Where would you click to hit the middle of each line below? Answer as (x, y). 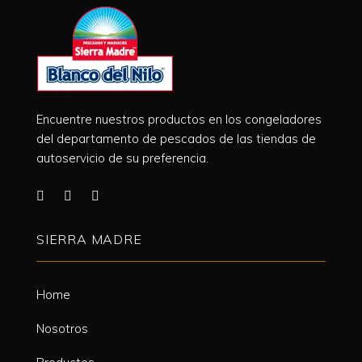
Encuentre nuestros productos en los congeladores (179, 119)
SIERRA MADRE (89, 240)
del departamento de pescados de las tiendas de (176, 138)
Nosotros (62, 329)
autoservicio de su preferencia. (122, 158)
